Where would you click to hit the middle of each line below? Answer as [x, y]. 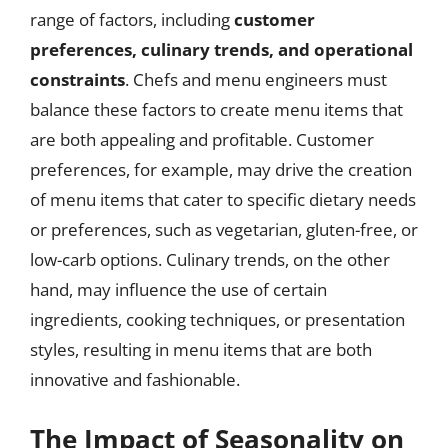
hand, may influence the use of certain [178, 289]
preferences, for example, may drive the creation [221, 169]
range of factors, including [132, 19]
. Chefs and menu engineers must [256, 79]
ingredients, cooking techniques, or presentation [217, 319]
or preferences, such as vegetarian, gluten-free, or [224, 229]
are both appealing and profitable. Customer [202, 139]
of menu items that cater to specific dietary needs [223, 199]
